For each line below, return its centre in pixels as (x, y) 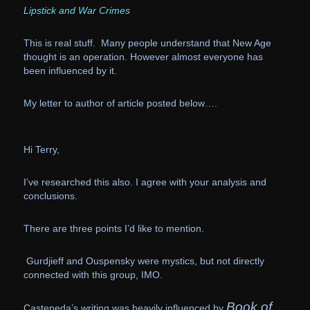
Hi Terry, (41, 150)
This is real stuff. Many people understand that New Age (147, 43)
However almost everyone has (196, 57)
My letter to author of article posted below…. (120, 103)
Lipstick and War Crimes (76, 11)
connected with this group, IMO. (93, 275)
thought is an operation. (75, 57)
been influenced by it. (70, 71)
